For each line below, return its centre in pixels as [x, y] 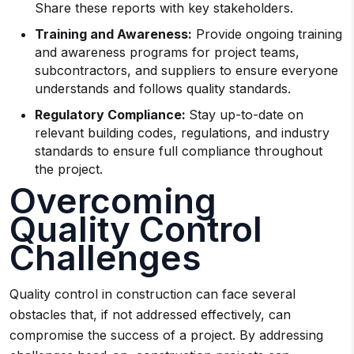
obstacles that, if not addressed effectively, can [150, 314]
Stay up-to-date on [246, 115]
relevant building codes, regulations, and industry [182, 133]
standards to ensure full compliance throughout [179, 151]
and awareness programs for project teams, [167, 52]
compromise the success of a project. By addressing [166, 335]
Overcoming [113, 201]
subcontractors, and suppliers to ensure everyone [186, 70]
